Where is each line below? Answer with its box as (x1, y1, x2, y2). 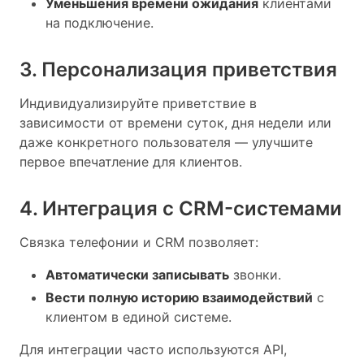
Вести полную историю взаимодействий (45, 288, 313, 305)
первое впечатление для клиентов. (19, 153, 242, 170)
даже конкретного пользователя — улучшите (19, 133, 313, 150)
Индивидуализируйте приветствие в (19, 94, 257, 111)
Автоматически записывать (45, 266, 229, 283)
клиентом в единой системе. (45, 308, 232, 325)
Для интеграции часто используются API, (19, 340, 287, 357)
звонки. (229, 266, 281, 283)
